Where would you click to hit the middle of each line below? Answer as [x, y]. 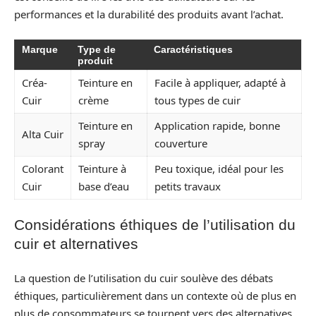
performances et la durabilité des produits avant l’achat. [149, 14]
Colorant [43, 168]
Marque [40, 49]
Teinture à [102, 168]
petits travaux [188, 186]
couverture [181, 143]
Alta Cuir [43, 134]
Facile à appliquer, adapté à [220, 82]
